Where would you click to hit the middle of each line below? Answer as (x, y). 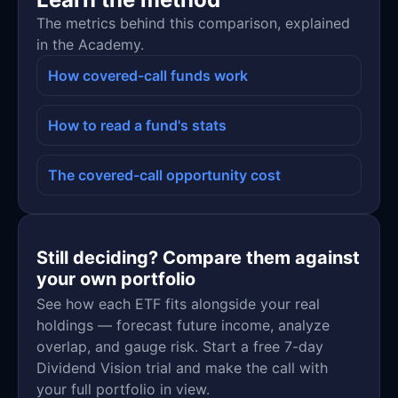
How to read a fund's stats (137, 125)
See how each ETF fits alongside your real (178, 304)
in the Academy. (90, 44)
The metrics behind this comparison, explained (193, 23)
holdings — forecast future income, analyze (183, 326)
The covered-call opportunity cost (164, 175)
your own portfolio (116, 279)
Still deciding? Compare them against (198, 258)
